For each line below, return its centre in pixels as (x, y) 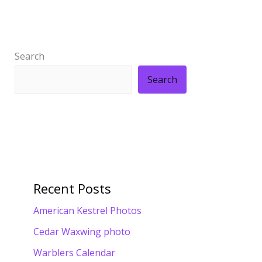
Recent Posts (72, 188)
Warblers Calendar (74, 252)
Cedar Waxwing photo (82, 231)
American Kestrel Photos (87, 210)
